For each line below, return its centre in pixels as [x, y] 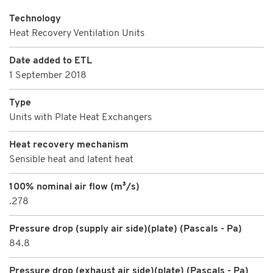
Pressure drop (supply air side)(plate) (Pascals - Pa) [126, 229]
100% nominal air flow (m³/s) [74, 187]
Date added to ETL [51, 61]
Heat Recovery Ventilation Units [77, 33]
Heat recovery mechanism [69, 145]
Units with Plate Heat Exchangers [80, 117]
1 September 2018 [48, 75]
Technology [35, 19]
